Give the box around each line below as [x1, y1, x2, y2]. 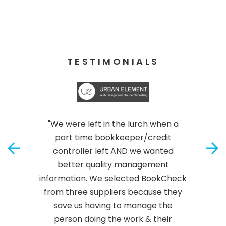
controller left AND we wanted [52, 145, 174, 157]
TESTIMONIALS [67, 55, 159, 68]
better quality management [57, 159, 169, 171]
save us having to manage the [53, 200, 173, 212]
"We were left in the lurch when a [47, 118, 179, 130]
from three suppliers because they [44, 186, 182, 198]
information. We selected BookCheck [39, 173, 187, 185]
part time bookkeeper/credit [54, 132, 172, 144]
